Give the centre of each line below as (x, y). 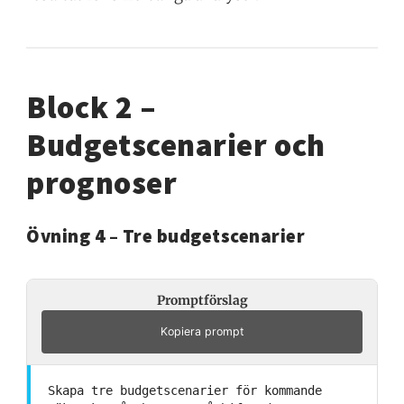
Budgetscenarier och (176, 146)
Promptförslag (202, 301)
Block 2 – (92, 108)
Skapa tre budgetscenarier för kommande (184, 391)
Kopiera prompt (202, 332)
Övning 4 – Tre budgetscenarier (166, 236)
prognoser (102, 184)
